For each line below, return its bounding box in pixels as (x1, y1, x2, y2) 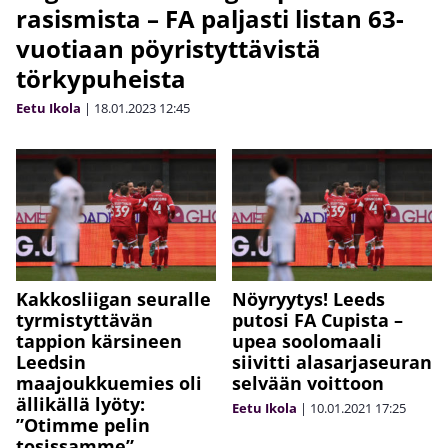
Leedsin (16, 350, 86, 375)
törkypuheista (16, 62, 186, 96)
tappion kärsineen (16, 329, 182, 354)
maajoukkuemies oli (16, 371, 202, 396)
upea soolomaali (232, 329, 382, 354)
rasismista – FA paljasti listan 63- (16, 2, 404, 36)
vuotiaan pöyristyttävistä (16, 32, 321, 66)
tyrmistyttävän (16, 308, 153, 333)
